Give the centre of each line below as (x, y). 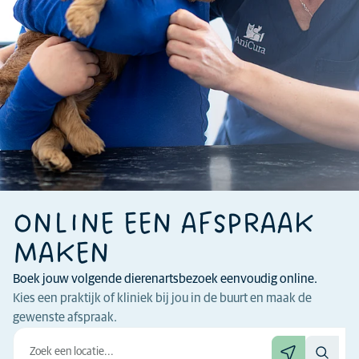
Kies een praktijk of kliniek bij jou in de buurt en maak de (162, 298)
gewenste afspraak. (65, 317)
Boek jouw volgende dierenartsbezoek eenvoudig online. (165, 279)
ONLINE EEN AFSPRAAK (163, 224)
